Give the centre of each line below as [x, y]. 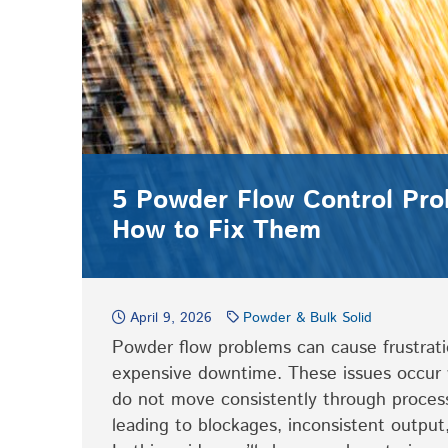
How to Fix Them [216, 230]
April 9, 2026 [171, 318]
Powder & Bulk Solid [307, 318]
